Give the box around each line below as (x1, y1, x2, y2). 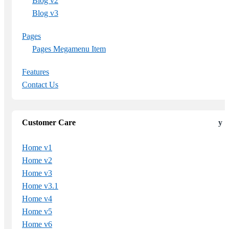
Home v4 (22, 194, 52, 203)
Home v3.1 (22, 181, 58, 190)
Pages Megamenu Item (32, 44, 106, 53)
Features (22, 67, 49, 76)
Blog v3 (32, 8, 58, 17)
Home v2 (22, 155, 52, 165)
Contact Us (22, 80, 58, 89)
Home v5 (22, 207, 52, 216)
